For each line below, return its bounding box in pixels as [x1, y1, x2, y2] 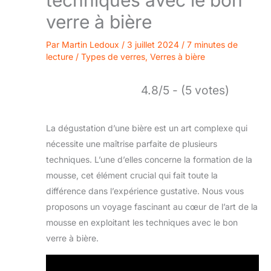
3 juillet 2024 [127, 39, 181, 50]
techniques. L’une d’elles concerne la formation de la [46, 154, 252, 165]
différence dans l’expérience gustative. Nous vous [46, 185, 244, 196]
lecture [46, 51, 73, 62]
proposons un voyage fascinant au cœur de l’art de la [46, 201, 258, 212]
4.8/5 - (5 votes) [141, 82, 229, 97]
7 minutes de [187, 39, 238, 50]
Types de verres [81, 51, 145, 62]
